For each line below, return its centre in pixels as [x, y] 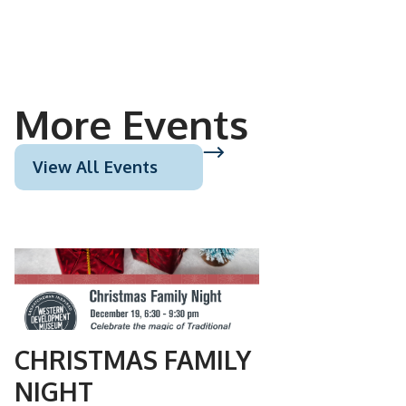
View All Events [95, 167]
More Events [131, 124]
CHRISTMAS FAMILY [133, 360]
